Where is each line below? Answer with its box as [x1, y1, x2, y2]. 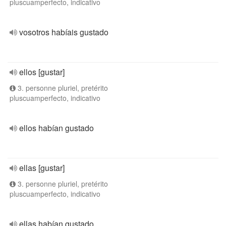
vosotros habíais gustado [19, 26, 108, 38]
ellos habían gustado [19, 122, 94, 134]
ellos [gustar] [19, 66, 65, 78]
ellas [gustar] [19, 162, 65, 174]
